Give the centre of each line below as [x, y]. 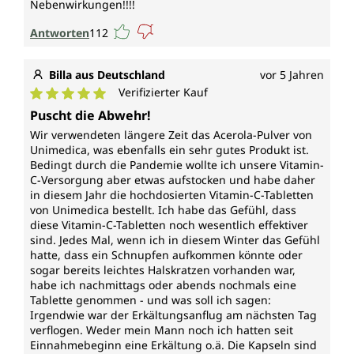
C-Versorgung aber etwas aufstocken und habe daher [173, 180]
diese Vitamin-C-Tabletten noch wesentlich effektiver [169, 225]
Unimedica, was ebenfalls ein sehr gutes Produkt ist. [169, 150]
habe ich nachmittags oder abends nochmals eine [163, 285]
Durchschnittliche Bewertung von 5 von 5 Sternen [178, 109]
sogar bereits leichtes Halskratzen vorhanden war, [163, 270]
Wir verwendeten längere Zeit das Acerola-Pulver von [171, 135]
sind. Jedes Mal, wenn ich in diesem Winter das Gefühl [175, 240]
